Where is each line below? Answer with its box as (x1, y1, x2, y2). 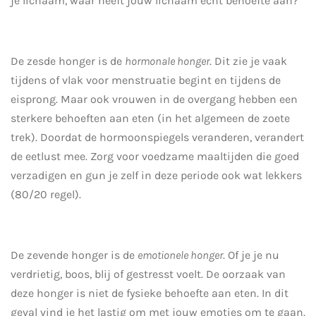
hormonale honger (125, 54, 209, 68)
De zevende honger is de (11, 248, 138, 262)
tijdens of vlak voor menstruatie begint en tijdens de (11, 73, 281, 87)
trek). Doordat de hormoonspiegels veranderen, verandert (11, 130, 304, 144)
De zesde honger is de (11, 54, 125, 68)
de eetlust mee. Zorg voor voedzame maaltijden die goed (11, 149, 299, 163)
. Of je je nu (223, 248, 279, 262)
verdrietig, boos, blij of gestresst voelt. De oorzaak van (11, 267, 286, 281)
